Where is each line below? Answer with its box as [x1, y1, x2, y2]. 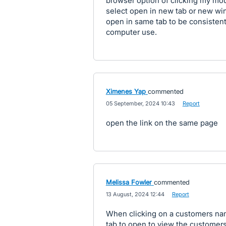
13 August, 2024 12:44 [105, 191, 164, 198]
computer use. [105, 27, 157, 37]
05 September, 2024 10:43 [105, 100, 175, 107]
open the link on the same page [105, 118, 218, 128]
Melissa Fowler [105, 178, 152, 186]
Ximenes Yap [105, 87, 146, 95]
